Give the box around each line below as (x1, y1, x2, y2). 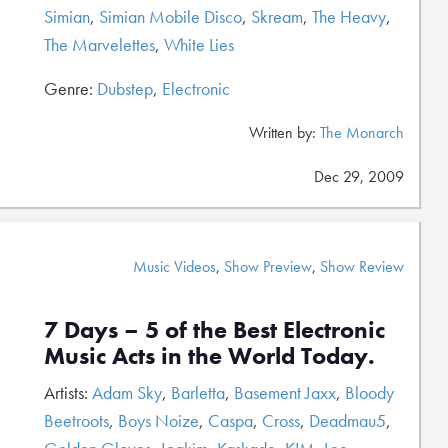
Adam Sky (92, 381, 162, 404)
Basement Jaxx (234, 381, 336, 404)
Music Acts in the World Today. (44, 340, 375, 371)
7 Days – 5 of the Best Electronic (44, 314, 385, 345)
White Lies (164, 33, 234, 56)
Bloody (345, 381, 394, 404)
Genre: (44, 77, 97, 100)
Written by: (249, 122, 320, 143)
